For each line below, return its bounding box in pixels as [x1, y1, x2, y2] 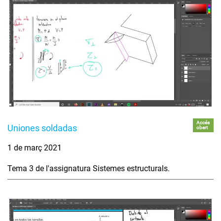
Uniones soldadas [7, 123, 77, 134]
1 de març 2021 [7, 143, 62, 153]
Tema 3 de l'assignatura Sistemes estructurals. [7, 164, 170, 174]
